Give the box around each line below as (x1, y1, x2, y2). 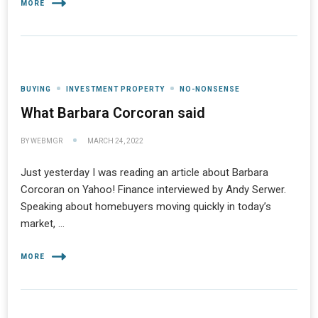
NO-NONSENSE (180, 84, 240, 93)
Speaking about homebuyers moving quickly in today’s (21, 199, 271, 213)
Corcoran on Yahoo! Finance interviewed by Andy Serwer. (21, 182, 286, 196)
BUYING (21, 84, 51, 93)
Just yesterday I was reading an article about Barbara (21, 165, 268, 179)
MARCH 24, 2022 (87, 136, 143, 145)
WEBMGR (31, 136, 62, 145)
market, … (21, 216, 65, 230)
